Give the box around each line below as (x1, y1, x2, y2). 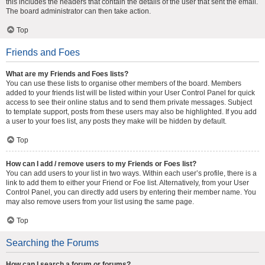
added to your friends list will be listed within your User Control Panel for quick (6, 89, 255, 97)
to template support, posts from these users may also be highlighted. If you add (6, 108, 257, 116)
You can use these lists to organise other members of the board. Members (6, 79, 241, 88)
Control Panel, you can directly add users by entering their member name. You (6, 188, 256, 196)
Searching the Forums (6, 238, 99, 248)
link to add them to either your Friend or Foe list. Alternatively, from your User (6, 179, 249, 187)
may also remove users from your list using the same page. (6, 198, 194, 206)
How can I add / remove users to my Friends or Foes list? (6, 160, 196, 168)
